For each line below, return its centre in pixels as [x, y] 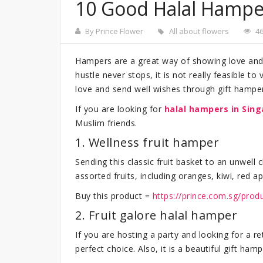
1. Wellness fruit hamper [147, 142]
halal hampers [196, 109]
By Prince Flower [114, 31]
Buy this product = [114, 195]
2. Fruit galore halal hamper [156, 215]
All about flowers [199, 31]
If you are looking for [120, 109]
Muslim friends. [106, 123]
